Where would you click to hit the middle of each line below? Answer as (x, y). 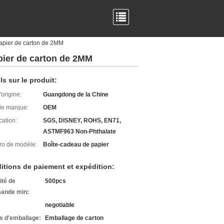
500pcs (55, 181)
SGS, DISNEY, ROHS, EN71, (82, 120)
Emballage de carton (74, 218)
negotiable (60, 205)
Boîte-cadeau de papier (76, 144)
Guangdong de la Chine (76, 94)
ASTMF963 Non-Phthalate (79, 131)
